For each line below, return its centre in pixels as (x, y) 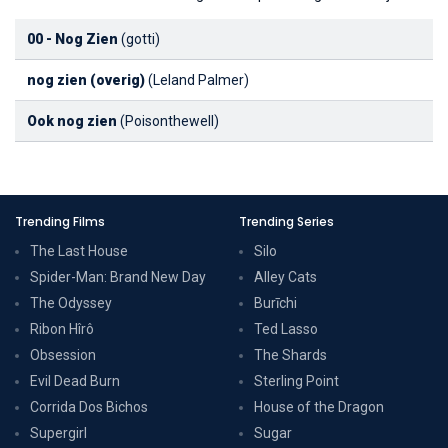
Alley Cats (285, 276)
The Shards (290, 354)
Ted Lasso (286, 328)
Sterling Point (296, 380)
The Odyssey (71, 302)
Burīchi (275, 302)
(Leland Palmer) (197, 79)
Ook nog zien (72, 120)
